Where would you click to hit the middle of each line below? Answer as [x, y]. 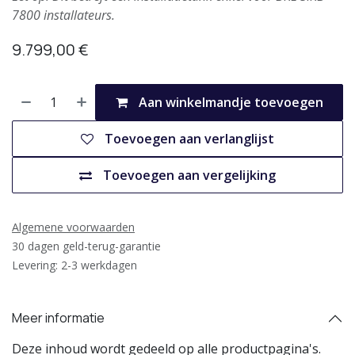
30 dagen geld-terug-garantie [86, 246]
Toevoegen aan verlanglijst [189, 138]
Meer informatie [58, 318]
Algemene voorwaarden [73, 227]
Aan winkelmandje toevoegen [231, 102]
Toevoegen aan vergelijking [189, 175]
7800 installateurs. [63, 15]
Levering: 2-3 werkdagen [74, 265]
